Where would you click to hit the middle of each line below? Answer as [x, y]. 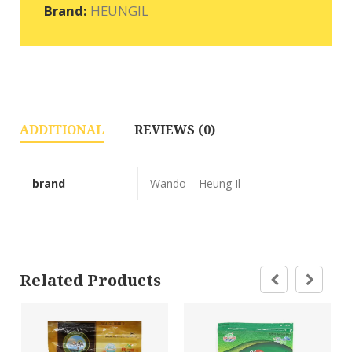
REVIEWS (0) [175, 130]
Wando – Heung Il [195, 184]
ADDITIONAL [62, 130]
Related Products [90, 280]
